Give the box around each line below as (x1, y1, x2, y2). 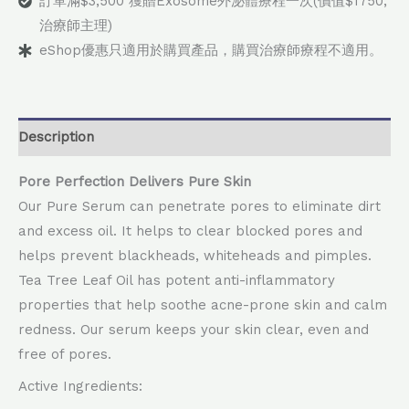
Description (18, 128, 94, 145)
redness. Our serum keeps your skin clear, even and (18, 321, 369, 339)
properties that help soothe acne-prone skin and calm (18, 297, 387, 314)
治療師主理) (38, 17, 112, 35)
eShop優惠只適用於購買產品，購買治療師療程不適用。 (38, 42, 383, 59)
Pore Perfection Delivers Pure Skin (18, 173, 251, 191)
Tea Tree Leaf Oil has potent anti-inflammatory (18, 272, 335, 289)
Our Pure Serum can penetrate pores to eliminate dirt (18, 198, 381, 215)
